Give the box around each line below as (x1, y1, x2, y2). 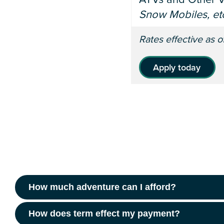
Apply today (153, 60, 201, 73)
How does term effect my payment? (28, 208, 180, 219)
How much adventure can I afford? (28, 181, 176, 192)
